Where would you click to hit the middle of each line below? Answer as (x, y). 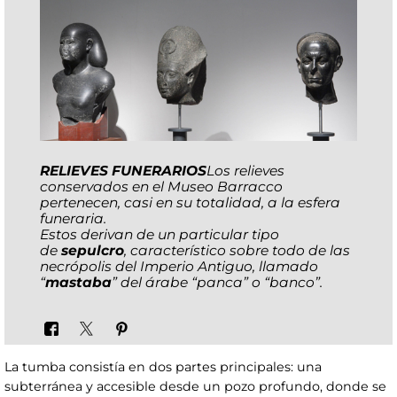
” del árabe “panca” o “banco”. (217, 283)
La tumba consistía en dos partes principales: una (163, 367)
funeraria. (73, 219)
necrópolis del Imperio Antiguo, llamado (179, 267)
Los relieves (245, 171)
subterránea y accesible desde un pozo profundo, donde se (195, 387)
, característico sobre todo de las (237, 251)
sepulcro (93, 251)
